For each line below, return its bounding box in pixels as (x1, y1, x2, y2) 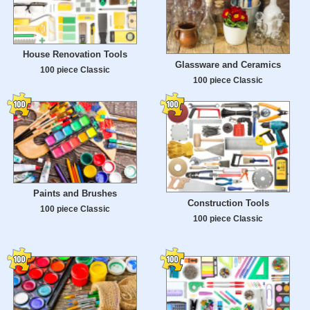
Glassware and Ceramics (175, 60, 281, 71)
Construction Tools (187, 198, 269, 209)
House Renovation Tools (23, 49, 127, 60)
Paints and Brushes (33, 188, 117, 199)
